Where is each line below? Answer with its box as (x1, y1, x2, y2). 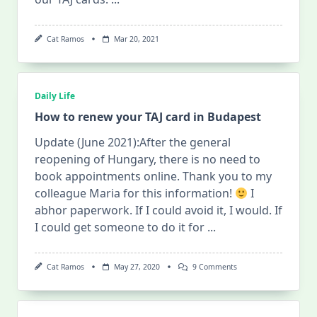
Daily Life (35, 90, 75, 103)
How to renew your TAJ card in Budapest (35, 109, 261, 125)
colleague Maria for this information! (35, 185, 235, 202)
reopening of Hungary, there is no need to (35, 151, 260, 168)
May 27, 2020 (113, 262, 160, 272)
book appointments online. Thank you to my (35, 168, 272, 185)
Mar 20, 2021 (113, 34, 159, 44)
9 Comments (192, 262, 237, 272)
